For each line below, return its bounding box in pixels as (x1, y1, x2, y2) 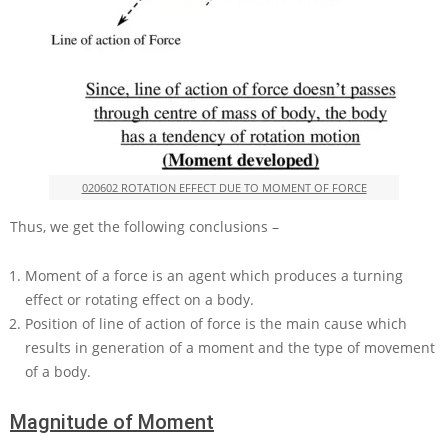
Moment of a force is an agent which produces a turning (25, 266, 403, 286)
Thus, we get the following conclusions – (10, 217, 279, 237)
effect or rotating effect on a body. (25, 290, 254, 310)
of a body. (25, 362, 91, 382)
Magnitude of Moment (10, 410, 214, 435)
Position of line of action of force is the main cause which (25, 314, 407, 334)
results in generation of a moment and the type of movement (25, 338, 435, 358)
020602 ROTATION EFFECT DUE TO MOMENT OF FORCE (81, 180, 367, 196)
